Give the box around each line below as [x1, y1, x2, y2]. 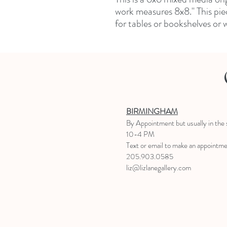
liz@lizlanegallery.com [126, 162, 191, 173]
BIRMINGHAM [126, 105, 178, 117]
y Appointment [131, 118, 176, 129]
